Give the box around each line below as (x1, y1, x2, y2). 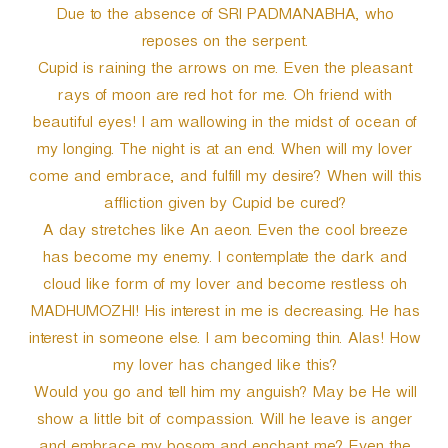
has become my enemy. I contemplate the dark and (42, 248, 406, 272)
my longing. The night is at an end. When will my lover (36, 140, 412, 164)
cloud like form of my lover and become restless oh (42, 275, 406, 299)
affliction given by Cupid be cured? (102, 194, 346, 218)
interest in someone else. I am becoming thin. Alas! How (28, 329, 420, 353)
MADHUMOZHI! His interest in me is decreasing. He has (29, 302, 419, 326)
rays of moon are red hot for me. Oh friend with (57, 86, 391, 110)
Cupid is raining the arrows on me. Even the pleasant (36, 59, 412, 83)
